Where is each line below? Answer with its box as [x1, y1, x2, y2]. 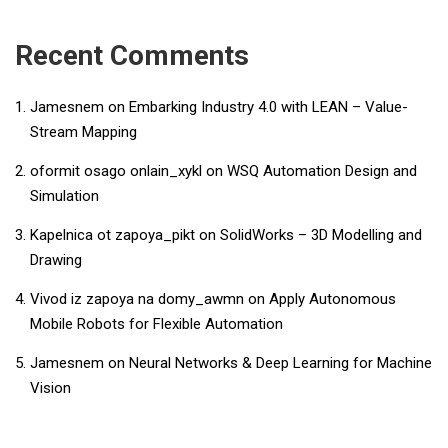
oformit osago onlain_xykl [30, 161, 202, 180]
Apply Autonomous [269, 289, 396, 308]
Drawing [30, 250, 82, 269]
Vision [30, 378, 71, 397]
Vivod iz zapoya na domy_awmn [30, 289, 244, 308]
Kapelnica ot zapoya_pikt [30, 225, 195, 244]
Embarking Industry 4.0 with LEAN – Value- [129, 97, 408, 116]
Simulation [30, 186, 99, 205]
